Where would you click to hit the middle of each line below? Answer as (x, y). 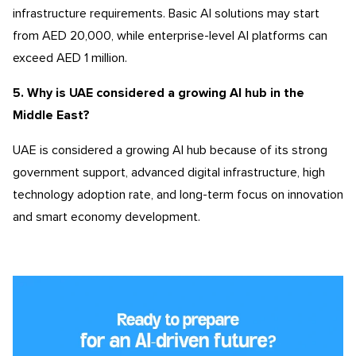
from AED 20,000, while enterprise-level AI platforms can (170, 35)
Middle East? (51, 115)
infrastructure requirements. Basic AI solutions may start (166, 13)
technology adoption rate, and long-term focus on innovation (178, 194)
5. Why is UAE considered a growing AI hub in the (159, 93)
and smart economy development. (106, 217)
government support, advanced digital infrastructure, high (169, 172)
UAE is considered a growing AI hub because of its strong (170, 150)
